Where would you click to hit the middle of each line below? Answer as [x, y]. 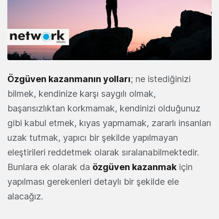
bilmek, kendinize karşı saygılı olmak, [82, 94]
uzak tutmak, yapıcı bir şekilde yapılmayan [93, 138]
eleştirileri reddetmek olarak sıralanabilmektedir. [103, 153]
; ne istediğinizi [161, 79]
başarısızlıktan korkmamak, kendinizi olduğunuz [104, 109]
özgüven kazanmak [134, 167]
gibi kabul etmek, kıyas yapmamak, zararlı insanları [109, 123]
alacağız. [25, 197]
